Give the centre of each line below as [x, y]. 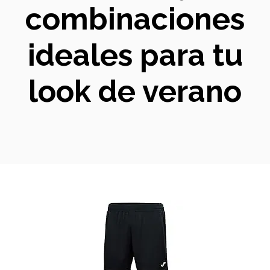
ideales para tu [135, 55]
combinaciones [135, 19]
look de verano [135, 91]
